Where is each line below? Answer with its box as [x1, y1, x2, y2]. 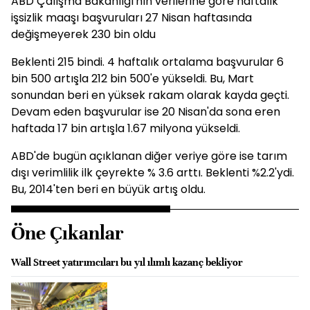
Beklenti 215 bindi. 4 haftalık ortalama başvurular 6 [11, 54, 284, 70]
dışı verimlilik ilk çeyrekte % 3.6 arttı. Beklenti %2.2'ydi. [11, 165, 294, 181]
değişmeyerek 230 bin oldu [11, 26, 156, 42]
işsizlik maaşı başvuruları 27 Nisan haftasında [11, 10, 252, 26]
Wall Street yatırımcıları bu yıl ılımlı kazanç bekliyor [11, 256, 243, 268]
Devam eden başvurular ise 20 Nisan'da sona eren [11, 104, 280, 120]
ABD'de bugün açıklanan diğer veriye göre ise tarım [11, 148, 287, 164]
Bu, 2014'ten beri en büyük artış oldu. [11, 181, 206, 197]
